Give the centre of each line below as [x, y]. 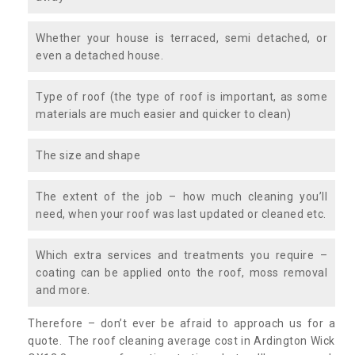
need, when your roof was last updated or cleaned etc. [181, 214]
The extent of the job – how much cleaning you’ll [181, 196]
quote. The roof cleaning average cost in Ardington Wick [181, 340]
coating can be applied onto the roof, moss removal [181, 272]
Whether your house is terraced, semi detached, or [181, 38]
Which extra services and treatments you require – [181, 255]
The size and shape [88, 155]
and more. [63, 290]
